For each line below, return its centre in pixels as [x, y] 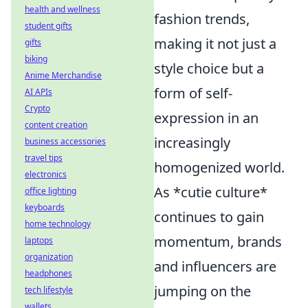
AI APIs [38, 92]
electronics [46, 174]
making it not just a [215, 44]
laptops [39, 240]
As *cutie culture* [211, 192]
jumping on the [202, 291]
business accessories [65, 141]
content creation [56, 125]
